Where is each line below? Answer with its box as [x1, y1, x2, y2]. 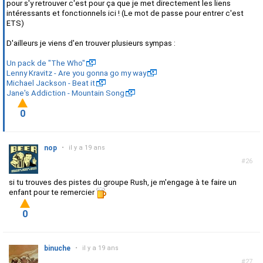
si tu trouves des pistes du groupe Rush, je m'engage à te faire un [9, 178, 237, 187]
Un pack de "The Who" [6, 59, 85, 68]
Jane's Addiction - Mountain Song [6, 89, 124, 98]
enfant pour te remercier [9, 188, 96, 197]
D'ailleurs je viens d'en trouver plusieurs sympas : [6, 39, 176, 48]
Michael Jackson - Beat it [6, 79, 95, 88]
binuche [44, 244, 70, 253]
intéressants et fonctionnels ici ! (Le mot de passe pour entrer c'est [6, 9, 244, 18]
